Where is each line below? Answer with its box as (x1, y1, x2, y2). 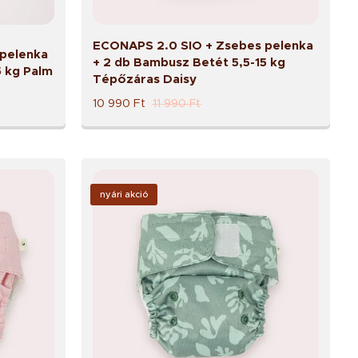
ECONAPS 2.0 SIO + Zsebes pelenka (92, 38, 313, 54)
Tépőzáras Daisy (92, 71, 197, 87)
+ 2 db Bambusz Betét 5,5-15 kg (92, 54, 285, 70)
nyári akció (99, 189, 148, 201)
